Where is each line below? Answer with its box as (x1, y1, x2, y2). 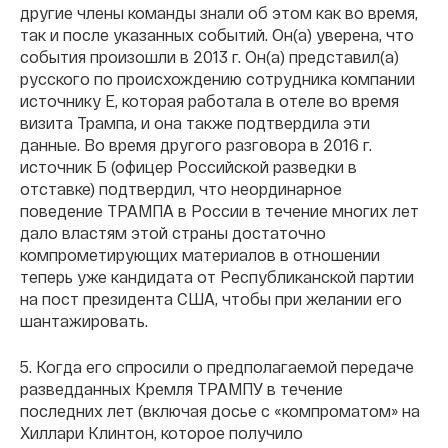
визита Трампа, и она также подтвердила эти (20, 113, 370, 133)
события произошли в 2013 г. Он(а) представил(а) (20, 47, 399, 67)
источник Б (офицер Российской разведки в (20, 157, 357, 177)
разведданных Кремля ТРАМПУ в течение (20, 379, 343, 399)
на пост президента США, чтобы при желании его (20, 289, 402, 309)
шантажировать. (20, 311, 148, 331)
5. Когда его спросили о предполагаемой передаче (20, 357, 414, 377)
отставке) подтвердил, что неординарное (20, 179, 342, 199)
